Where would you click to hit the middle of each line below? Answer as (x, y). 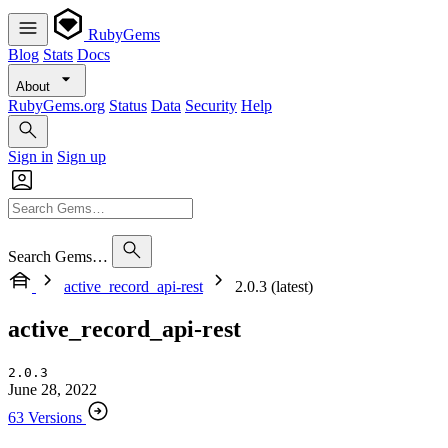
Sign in (30, 156)
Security (211, 105)
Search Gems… (58, 256)
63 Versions (45, 417)
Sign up (81, 156)
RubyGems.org (56, 105)
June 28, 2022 (52, 389)
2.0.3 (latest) (274, 286)
